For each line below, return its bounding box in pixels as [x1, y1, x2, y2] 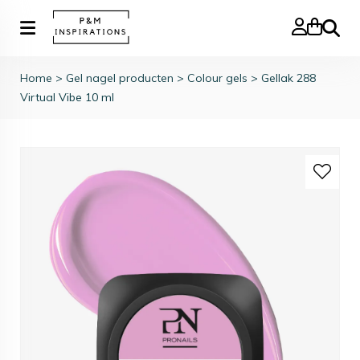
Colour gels [187, 71, 247, 85]
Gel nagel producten [66, 71, 174, 85]
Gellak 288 [261, 71, 316, 85]
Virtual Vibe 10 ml [20, 90, 114, 104]
